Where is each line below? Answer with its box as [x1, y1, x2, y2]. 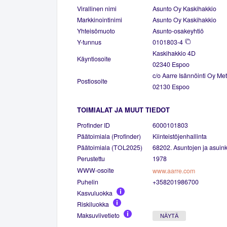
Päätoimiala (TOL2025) [77, 142, 142, 152]
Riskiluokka [77, 199, 109, 209]
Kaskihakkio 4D [153, 48, 196, 58]
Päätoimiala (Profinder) [77, 131, 141, 141]
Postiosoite [77, 76, 107, 86]
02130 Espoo [153, 82, 190, 91]
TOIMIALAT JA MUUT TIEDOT [77, 104, 170, 115]
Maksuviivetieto [77, 210, 120, 220]
